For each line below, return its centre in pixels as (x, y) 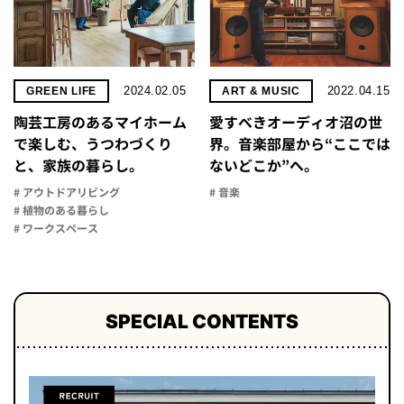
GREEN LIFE (62, 92)
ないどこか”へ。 (264, 166)
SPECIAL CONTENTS (202, 322)
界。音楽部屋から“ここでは (300, 145)
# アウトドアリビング (67, 193)
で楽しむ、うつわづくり (93, 145)
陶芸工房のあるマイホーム (100, 123)
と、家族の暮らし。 (78, 166)
